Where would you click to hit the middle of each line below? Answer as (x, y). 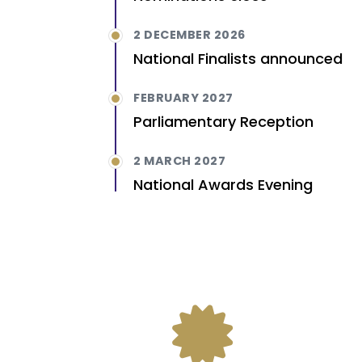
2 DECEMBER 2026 (189, 35)
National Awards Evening (223, 185)
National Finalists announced (238, 59)
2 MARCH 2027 (179, 161)
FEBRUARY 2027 (183, 98)
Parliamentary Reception (223, 122)
